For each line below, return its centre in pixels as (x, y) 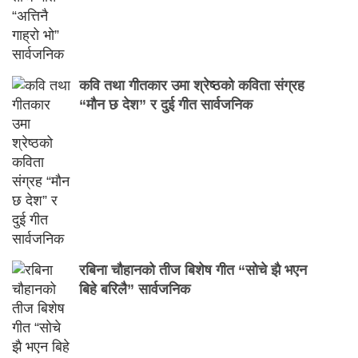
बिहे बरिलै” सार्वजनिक (134, 289)
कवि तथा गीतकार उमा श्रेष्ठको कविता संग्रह (191, 85)
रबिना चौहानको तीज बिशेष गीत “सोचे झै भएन (193, 270)
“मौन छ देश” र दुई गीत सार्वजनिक (165, 104)
